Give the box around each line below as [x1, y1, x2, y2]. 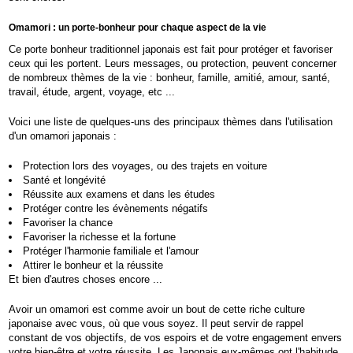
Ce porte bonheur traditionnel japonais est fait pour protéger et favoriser [9, 43, 333, 56]
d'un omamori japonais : [9, 130, 117, 143]
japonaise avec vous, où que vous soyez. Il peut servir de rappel [9, 318, 304, 330]
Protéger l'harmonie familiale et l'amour [23, 245, 199, 258]
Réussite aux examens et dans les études [23, 188, 216, 201]
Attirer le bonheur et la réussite [23, 259, 164, 272]
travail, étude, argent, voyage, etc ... [9, 86, 176, 98]
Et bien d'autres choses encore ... [9, 273, 163, 286]
